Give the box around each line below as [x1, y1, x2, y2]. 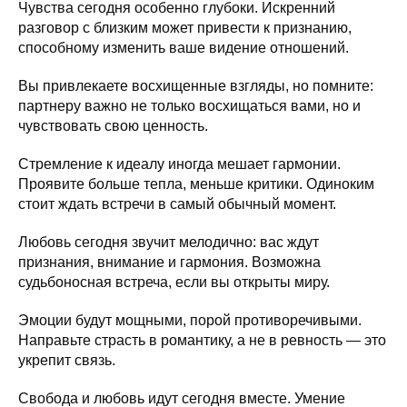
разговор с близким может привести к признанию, [18, 19, 352, 35]
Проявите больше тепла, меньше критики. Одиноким [18, 175, 374, 192]
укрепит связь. [18, 352, 115, 368]
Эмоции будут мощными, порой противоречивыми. [18, 312, 362, 328]
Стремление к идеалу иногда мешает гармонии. [18, 155, 341, 172]
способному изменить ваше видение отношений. [18, 39, 349, 55]
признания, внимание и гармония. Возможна [18, 253, 321, 270]
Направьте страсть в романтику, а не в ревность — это [18, 332, 386, 348]
